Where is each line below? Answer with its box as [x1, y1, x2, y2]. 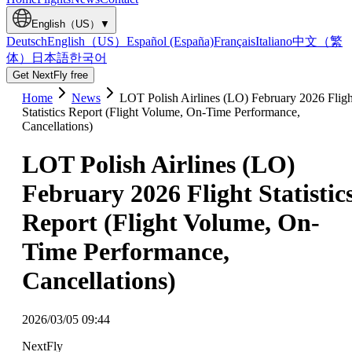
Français [214, 35, 255, 48]
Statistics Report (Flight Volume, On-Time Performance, [22, 105, 300, 119]
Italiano [255, 35, 292, 48]
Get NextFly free [13, 69, 88, 81]
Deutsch [6, 35, 47, 48]
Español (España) [126, 35, 214, 48]
